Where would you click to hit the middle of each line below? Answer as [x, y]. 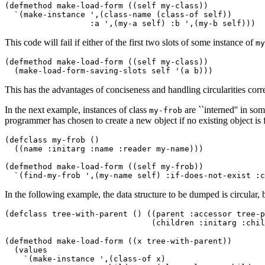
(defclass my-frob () [54, 140]
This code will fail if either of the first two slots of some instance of [130, 42]
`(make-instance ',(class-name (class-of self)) [121, 14]
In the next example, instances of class [77, 109]
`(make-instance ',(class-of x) [88, 258]
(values [28, 250]
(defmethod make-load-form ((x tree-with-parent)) [121, 241]
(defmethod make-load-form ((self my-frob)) [106, 166]
